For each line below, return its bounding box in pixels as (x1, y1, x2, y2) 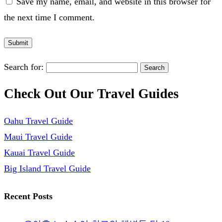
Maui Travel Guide (4, 131, 72, 142)
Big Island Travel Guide (4, 163, 91, 173)
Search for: (4, 61, 44, 72)
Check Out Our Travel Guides (4, 86, 179, 102)
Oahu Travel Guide (4, 115, 73, 126)
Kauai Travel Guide (4, 147, 75, 158)
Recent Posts (4, 191, 53, 201)
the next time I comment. (4, 12, 95, 22)
